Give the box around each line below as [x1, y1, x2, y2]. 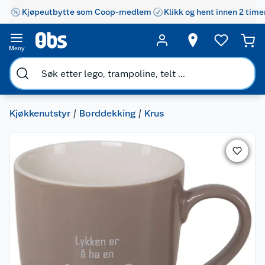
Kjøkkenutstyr [9, 108, 70, 119]
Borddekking [79, 108, 135, 119]
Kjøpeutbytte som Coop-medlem [22, 7, 151, 17]
